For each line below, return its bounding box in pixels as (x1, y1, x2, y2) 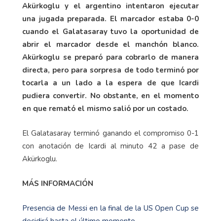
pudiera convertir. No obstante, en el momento (22, 91, 199, 101)
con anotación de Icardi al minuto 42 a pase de (22, 141, 199, 151)
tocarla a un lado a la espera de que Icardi (22, 78, 199, 88)
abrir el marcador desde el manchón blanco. (22, 39, 199, 50)
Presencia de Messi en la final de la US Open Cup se (22, 203, 199, 214)
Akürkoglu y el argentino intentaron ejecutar (22, 1, 199, 11)
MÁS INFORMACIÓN (22, 179, 93, 189)
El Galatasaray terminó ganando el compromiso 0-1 (22, 128, 199, 139)
